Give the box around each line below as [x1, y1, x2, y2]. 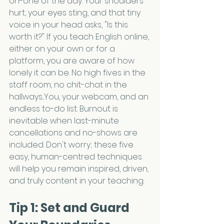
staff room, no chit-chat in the [9, 79, 129, 90]
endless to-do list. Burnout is [9, 103, 120, 114]
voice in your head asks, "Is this [9, 19, 130, 30]
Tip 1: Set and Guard [9, 199, 132, 216]
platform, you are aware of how [9, 55, 136, 66]
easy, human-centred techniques [9, 151, 144, 162]
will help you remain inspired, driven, [9, 163, 150, 174]
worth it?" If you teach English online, [9, 31, 151, 42]
